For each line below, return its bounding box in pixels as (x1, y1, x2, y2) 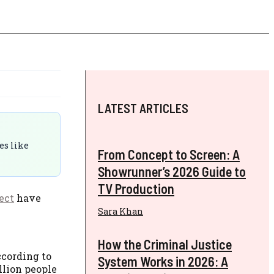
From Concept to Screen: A (98, 146, 240, 163)
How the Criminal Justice (98, 235, 232, 252)
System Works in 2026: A (98, 253, 228, 269)
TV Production (98, 180, 174, 197)
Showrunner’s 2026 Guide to (98, 163, 246, 180)
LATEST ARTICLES (98, 101, 188, 116)
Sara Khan (98, 206, 143, 218)
